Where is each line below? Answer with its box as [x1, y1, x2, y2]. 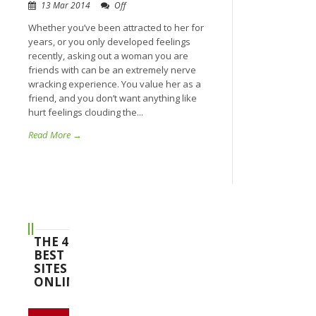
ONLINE [34, 274, 83, 290]
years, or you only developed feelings [28, 35, 190, 48]
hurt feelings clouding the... [28, 106, 143, 119]
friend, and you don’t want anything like [28, 92, 197, 104]
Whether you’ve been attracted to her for [28, 21, 204, 34]
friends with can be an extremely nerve [28, 63, 196, 76]
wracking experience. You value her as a [28, 78, 201, 90]
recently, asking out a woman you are [28, 49, 188, 62]
